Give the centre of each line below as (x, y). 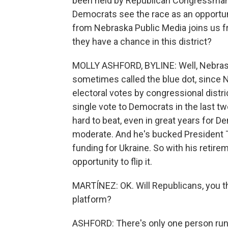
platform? (92, 199)
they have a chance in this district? (142, 41)
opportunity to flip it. (112, 162)
